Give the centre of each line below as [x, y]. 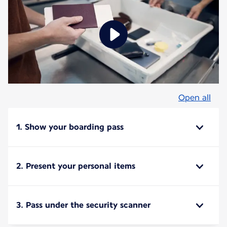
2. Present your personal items [76, 166]
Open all [195, 97]
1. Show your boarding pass [70, 127]
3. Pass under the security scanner [83, 205]
